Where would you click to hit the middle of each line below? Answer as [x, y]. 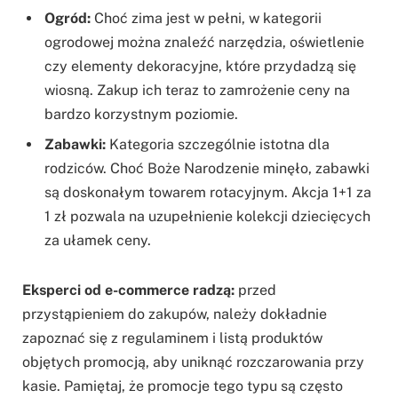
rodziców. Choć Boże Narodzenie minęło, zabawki [207, 169]
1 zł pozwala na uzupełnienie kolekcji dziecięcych [207, 217]
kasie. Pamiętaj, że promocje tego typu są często [183, 386]
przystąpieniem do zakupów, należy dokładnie [175, 314]
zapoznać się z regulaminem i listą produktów [172, 338]
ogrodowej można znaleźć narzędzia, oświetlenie [204, 43]
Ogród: [68, 19]
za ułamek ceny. [98, 241]
